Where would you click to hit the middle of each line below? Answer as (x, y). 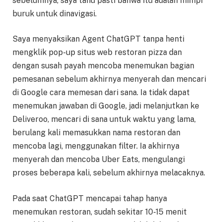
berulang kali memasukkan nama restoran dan (96, 133)
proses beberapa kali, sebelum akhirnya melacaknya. (109, 173)
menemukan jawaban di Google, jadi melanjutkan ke (106, 106)
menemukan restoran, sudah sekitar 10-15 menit (100, 212)
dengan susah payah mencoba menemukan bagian (103, 66)
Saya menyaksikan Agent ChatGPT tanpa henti (98, 39)
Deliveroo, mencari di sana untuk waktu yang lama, (104, 119)
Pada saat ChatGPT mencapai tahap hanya (90, 198)
